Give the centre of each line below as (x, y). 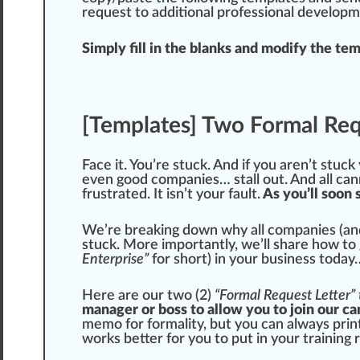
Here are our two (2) (148, 296)
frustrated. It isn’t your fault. (171, 195)
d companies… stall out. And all (238, 180)
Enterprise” (115, 260)
